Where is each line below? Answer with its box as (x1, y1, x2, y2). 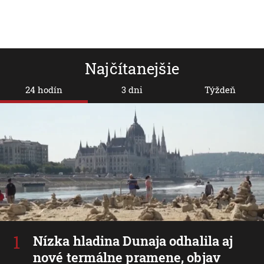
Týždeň (204, 84, 236, 96)
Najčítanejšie (84, 58, 180, 79)
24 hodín (25, 84, 63, 96)
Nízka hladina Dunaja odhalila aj (33, 232, 233, 249)
